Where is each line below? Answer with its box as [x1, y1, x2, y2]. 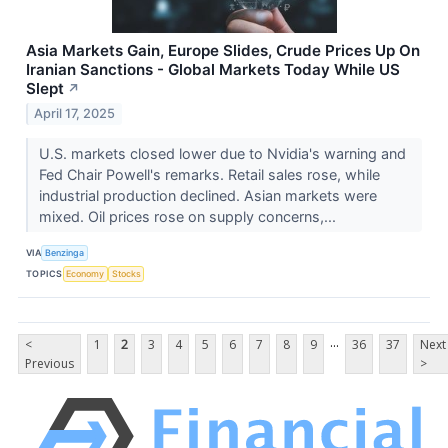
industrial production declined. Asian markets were [38, 187, 377, 205]
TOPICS [26, 267, 63, 279]
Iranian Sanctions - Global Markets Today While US [26, 59, 400, 79]
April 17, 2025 [34, 106, 116, 122]
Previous [25, 355, 74, 373]
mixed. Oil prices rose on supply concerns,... [38, 208, 340, 226]
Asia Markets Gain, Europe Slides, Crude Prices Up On [26, 40, 420, 60]
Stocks [111, 267, 141, 279]
